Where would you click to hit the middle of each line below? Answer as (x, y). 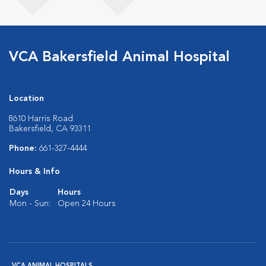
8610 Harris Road (41, 119)
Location (26, 99)
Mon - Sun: (30, 204)
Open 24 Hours (87, 204)
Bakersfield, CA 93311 (50, 129)
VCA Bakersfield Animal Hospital (119, 58)
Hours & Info (34, 172)
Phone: (24, 148)
